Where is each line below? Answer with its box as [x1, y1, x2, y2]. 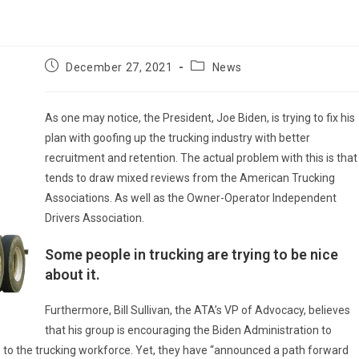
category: [189, 73, 242, 87]
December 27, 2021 [66, 60, 173, 74]
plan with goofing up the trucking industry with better [44, 131, 310, 144]
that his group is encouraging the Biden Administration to [44, 323, 332, 337]
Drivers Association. [44, 211, 144, 224]
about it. [44, 265, 100, 283]
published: [43, 73, 100, 87]
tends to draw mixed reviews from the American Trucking [44, 171, 335, 184]
